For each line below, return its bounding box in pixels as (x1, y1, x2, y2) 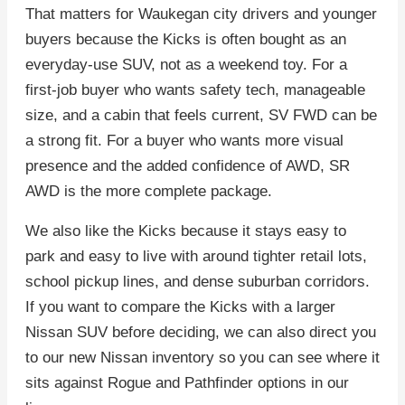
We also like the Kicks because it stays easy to (25, 222, 346, 240)
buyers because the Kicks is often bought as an (25, 31, 346, 49)
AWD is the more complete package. (25, 183, 272, 201)
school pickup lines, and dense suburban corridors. (25, 273, 370, 291)
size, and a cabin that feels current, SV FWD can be (25, 107, 377, 125)
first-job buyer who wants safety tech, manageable (25, 81, 365, 99)
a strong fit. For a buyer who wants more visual (25, 132, 344, 150)
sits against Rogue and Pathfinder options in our (25, 374, 349, 392)
